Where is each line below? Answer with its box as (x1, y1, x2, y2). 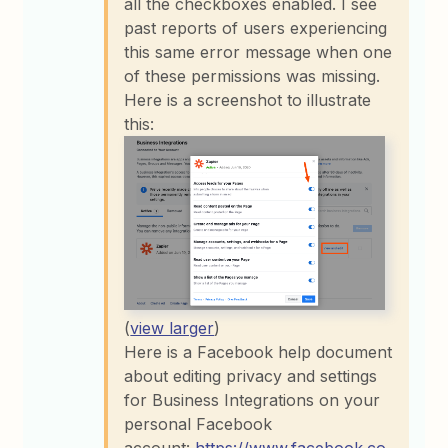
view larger (130, 318, 215, 339)
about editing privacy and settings (124, 366, 378, 387)
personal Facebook (124, 414, 273, 435)
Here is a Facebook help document (124, 342, 393, 363)
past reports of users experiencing (124, 17, 388, 38)
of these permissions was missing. (124, 65, 381, 86)
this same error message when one (124, 41, 393, 62)
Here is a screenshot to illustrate (124, 89, 372, 110)
